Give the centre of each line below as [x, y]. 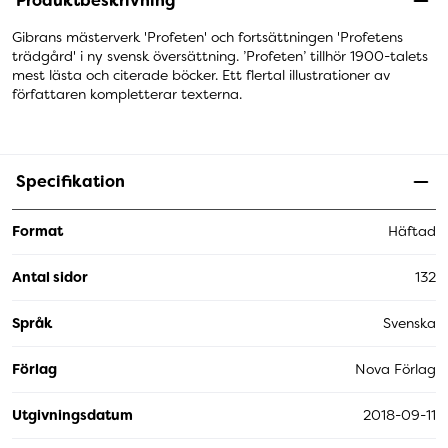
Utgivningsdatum [72, 414]
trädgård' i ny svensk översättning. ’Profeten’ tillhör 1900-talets [220, 55]
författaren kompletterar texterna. [127, 93]
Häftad [412, 231]
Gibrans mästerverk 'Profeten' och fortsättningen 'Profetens [207, 36]
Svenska [409, 322]
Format [37, 231]
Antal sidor [50, 276]
